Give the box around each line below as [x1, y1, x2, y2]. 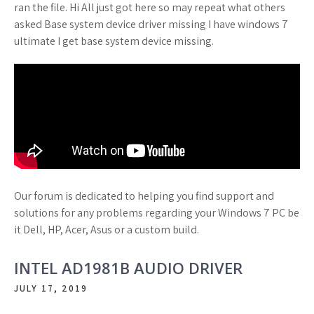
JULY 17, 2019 [14, 282, 88, 294]
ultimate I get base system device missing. [14, 33, 214, 48]
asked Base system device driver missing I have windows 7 [14, 16, 288, 32]
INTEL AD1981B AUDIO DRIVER [14, 257, 243, 278]
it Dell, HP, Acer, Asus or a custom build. [14, 221, 199, 237]
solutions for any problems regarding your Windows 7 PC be [14, 205, 299, 220]
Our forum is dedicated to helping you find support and [14, 188, 274, 203]
